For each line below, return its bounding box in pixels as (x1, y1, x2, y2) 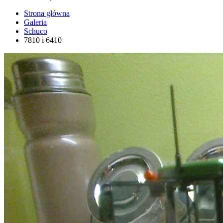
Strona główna (24, 8, 70, 17)
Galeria (24, 17, 47, 26)
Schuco (24, 26, 47, 35)
